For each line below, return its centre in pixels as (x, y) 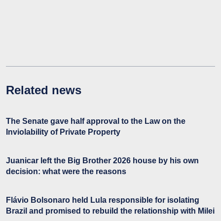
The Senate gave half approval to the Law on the (96, 121)
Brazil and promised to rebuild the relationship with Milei (110, 211)
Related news (44, 90)
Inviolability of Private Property (63, 132)
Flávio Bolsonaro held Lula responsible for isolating (103, 200)
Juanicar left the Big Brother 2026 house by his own (102, 160)
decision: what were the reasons (66, 171)
